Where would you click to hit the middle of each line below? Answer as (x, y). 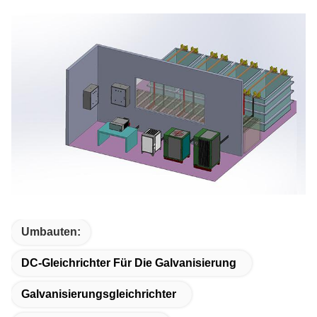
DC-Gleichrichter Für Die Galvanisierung (129, 263)
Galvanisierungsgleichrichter (99, 294)
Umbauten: (51, 232)
